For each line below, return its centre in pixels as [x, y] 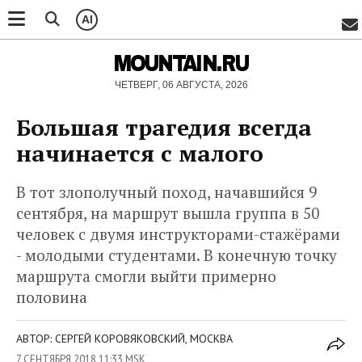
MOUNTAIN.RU [181, 63]
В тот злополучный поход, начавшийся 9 [166, 192]
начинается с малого [140, 153]
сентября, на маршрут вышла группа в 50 [168, 213]
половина [52, 297]
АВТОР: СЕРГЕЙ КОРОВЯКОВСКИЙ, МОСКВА [124, 339]
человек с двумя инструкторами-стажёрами [178, 234]
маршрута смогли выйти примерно [146, 276]
